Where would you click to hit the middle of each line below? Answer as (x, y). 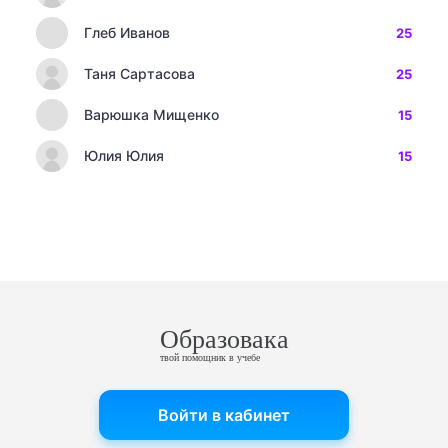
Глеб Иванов (127, 32)
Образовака (224, 339)
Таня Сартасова (139, 73)
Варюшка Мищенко (151, 114)
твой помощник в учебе (209, 357)
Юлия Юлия (124, 155)
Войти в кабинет (224, 415)
